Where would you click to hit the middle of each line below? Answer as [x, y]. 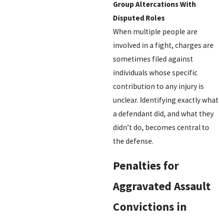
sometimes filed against [153, 59]
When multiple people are [155, 31]
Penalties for [146, 166]
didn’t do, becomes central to [161, 127]
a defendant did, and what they [163, 113]
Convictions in [150, 207]
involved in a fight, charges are [163, 45]
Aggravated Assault [162, 186]
